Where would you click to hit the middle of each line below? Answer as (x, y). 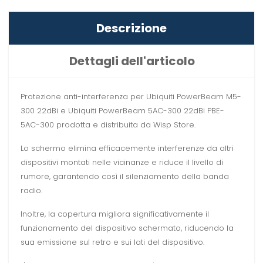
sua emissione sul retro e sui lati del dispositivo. (112, 242)
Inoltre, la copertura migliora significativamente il (115, 214)
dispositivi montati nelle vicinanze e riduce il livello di (122, 163)
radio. (31, 191)
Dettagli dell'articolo (132, 61)
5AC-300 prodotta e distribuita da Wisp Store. (108, 125)
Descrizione (131, 28)
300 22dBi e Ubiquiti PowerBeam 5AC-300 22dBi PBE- (122, 111)
